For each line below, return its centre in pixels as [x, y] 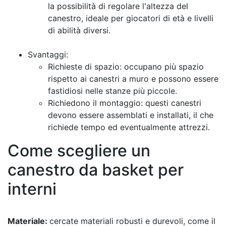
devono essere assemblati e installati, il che [131, 115]
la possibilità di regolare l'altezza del [118, 6]
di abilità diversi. [79, 31]
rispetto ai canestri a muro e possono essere [133, 79]
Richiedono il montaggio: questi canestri [125, 103]
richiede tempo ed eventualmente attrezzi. [129, 127]
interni [32, 189]
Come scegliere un [79, 151]
